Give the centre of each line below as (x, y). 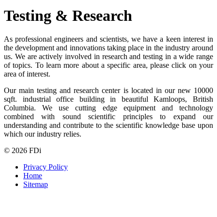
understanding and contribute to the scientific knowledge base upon (108, 125)
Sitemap (36, 185)
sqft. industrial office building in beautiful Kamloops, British (108, 99)
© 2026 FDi (23, 151)
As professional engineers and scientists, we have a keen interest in (108, 39)
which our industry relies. (43, 134)
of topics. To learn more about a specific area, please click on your (108, 65)
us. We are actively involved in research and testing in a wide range (108, 57)
